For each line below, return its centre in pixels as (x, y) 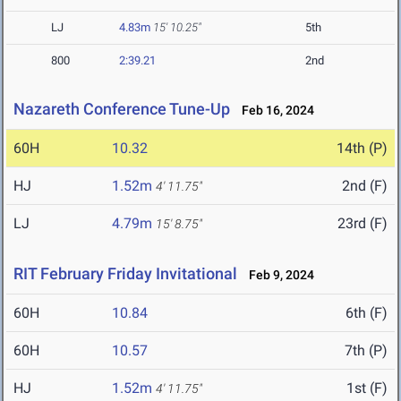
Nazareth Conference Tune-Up (124, 109)
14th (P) (362, 149)
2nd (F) (365, 186)
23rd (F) (363, 224)
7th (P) (366, 351)
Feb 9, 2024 (277, 275)
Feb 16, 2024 (274, 111)
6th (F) (367, 313)
